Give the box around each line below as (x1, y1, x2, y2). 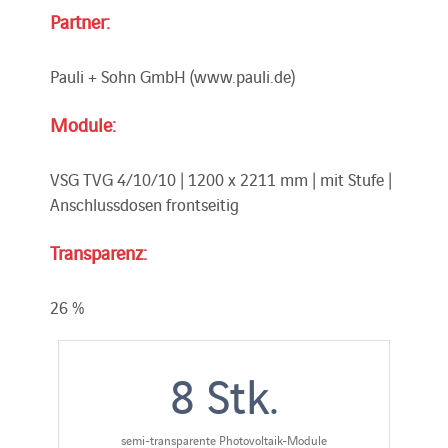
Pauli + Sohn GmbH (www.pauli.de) (50, 63, 295, 88)
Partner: (50, 7, 110, 34)
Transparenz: (50, 238, 147, 265)
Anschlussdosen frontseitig (50, 191, 239, 216)
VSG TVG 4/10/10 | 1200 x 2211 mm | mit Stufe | (50, 166, 392, 191)
